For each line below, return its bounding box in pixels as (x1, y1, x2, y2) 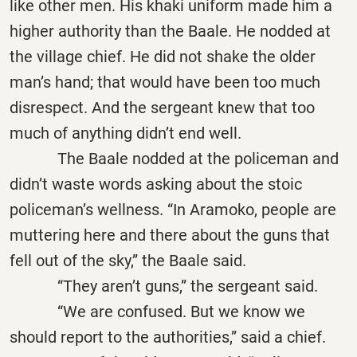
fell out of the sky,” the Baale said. (10, 250, 246, 270)
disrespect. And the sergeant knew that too (10, 97, 315, 117)
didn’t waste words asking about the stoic (10, 174, 302, 194)
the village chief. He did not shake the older (10, 46, 316, 66)
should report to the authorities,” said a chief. (10, 327, 326, 347)
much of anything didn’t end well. (10, 123, 241, 143)
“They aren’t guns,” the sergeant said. (10, 276, 318, 296)
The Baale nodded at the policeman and (10, 148, 339, 168)
